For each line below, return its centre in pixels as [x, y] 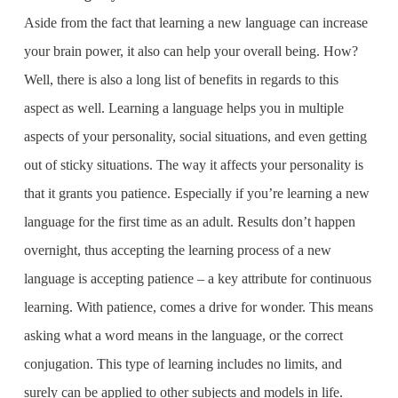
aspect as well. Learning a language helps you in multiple [183, 108]
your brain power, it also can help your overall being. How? [191, 51]
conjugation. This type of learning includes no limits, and [183, 364]
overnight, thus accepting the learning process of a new [177, 250]
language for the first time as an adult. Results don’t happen [189, 222]
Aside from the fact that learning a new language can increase [195, 23]
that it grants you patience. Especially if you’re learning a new [196, 193]
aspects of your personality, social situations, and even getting [195, 136]
